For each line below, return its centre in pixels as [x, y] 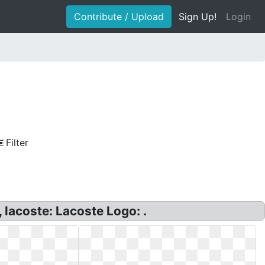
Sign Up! [198, 17]
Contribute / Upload [119, 17]
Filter [17, 143]
